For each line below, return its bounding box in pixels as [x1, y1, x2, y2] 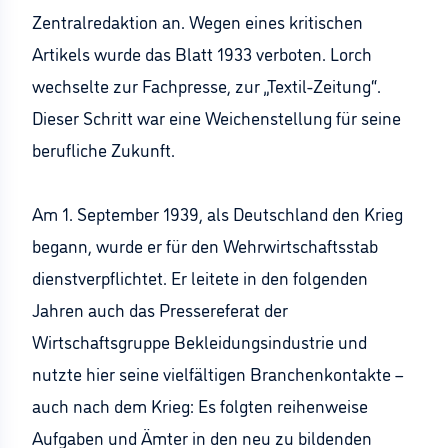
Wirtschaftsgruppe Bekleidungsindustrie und [32, 329, 367, 353]
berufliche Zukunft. [32, 137, 175, 161]
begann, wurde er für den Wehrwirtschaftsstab [32, 233, 378, 257]
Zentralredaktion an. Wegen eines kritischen [32, 9, 363, 33]
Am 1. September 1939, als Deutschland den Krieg [32, 201, 403, 225]
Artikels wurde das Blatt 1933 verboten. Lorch [32, 41, 372, 65]
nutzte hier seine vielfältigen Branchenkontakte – [32, 361, 403, 385]
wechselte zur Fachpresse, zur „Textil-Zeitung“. [32, 73, 381, 97]
